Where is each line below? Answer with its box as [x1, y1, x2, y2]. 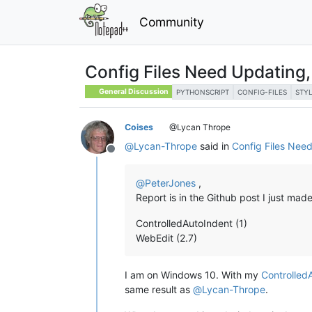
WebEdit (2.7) [136, 231, 197, 244]
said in [197, 139, 232, 152]
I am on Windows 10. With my [125, 268, 261, 281]
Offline [110, 148, 145, 163]
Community [139, 14, 204, 29]
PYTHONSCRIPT [176, 87, 230, 96]
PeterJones [145, 176, 196, 189]
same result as [125, 283, 193, 295]
